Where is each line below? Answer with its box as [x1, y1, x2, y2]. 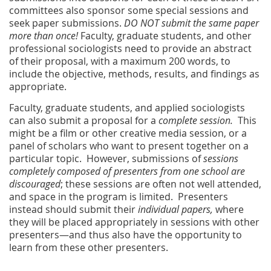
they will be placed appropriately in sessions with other [9, 215, 260, 229]
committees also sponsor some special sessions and [9, 4, 249, 18]
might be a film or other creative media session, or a [9, 126, 247, 140]
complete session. [158, 114, 238, 128]
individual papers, [138, 203, 215, 217]
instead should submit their [9, 203, 138, 217]
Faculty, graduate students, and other [78, 29, 252, 43]
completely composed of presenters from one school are [9, 165, 245, 178]
